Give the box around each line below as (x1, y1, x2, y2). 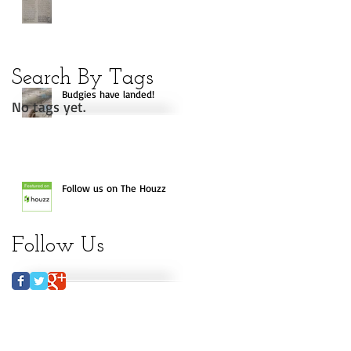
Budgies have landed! (62, 87, 154, 100)
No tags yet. (12, 97, 85, 115)
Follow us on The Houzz (62, 181, 166, 194)
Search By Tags (12, 67, 154, 89)
